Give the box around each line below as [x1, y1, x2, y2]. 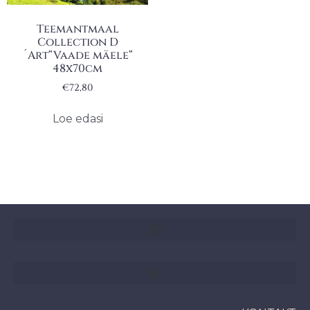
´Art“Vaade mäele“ [22, 48, 133, 64]
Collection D [37, 35, 118, 51]
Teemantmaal [36, 21, 119, 37]
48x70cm [53, 61, 102, 77]
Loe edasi [52, 111, 103, 125]
